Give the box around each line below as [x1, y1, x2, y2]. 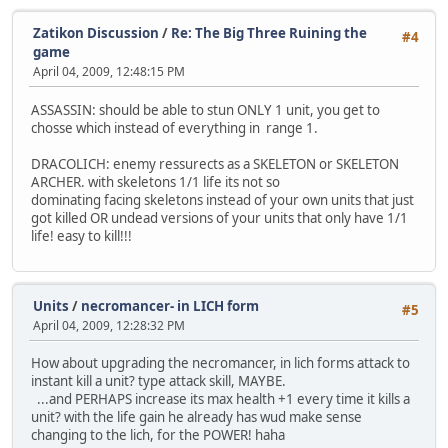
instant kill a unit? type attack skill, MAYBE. [31, 372, 286, 391]
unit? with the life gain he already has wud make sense [31, 408, 362, 427]
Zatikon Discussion [33, 24, 159, 43]
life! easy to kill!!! [31, 226, 132, 245]
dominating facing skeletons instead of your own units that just [31, 190, 414, 209]
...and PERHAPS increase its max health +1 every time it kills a [31, 390, 410, 409]
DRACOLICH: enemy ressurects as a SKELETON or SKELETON [31, 154, 399, 173]
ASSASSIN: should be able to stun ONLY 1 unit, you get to [31, 100, 380, 119]
